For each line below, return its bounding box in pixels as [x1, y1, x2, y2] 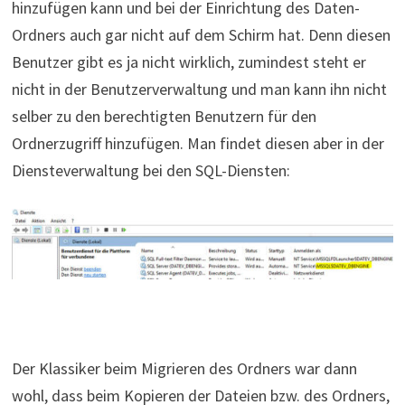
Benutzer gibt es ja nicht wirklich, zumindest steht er [11, 51, 366, 72]
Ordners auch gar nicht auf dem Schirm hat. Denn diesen [11, 24, 391, 45]
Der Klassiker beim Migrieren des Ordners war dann [11, 357, 357, 379]
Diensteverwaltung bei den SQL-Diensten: [11, 159, 290, 181]
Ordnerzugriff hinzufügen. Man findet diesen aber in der [11, 132, 384, 154]
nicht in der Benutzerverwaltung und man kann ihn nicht [11, 78, 387, 99]
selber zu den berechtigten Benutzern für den [11, 105, 316, 127]
